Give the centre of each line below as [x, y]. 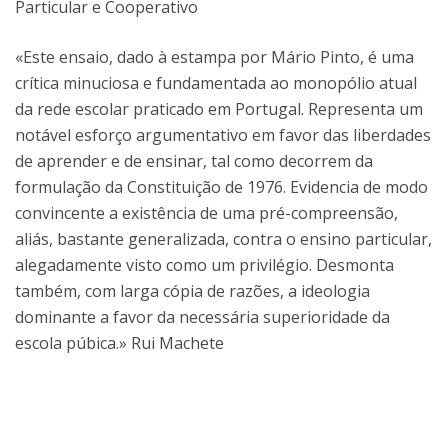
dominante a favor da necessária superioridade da [202, 316]
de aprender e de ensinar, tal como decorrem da [194, 160]
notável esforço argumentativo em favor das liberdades [223, 134]
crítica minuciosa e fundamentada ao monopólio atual [216, 82]
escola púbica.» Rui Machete [119, 342]
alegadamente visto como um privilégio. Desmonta [204, 264]
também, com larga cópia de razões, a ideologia [192, 290]
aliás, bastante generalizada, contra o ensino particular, [223, 238]
